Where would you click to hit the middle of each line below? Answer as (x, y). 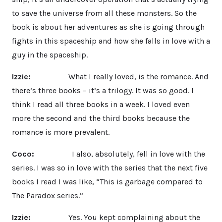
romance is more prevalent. (61, 132)
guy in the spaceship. (50, 55)
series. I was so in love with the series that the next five (110, 167)
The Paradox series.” (48, 195)
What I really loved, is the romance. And (123, 76)
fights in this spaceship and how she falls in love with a (111, 41)
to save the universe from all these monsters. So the (104, 13)
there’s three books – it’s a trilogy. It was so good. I (103, 90)
